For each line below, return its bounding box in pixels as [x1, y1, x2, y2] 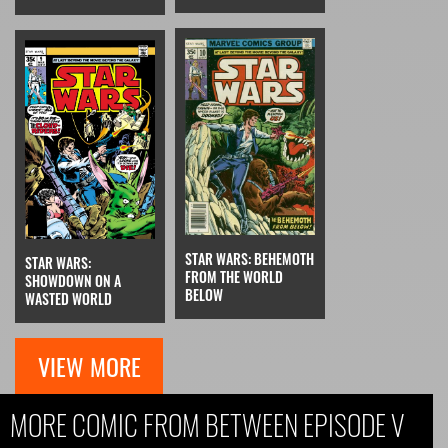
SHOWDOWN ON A [25, 270, 121, 292]
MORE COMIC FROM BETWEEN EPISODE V [10, 404, 404, 446]
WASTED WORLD [25, 288, 112, 310]
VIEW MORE [37, 348, 141, 385]
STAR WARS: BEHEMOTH [185, 247, 314, 269]
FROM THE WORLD [185, 265, 283, 287]
